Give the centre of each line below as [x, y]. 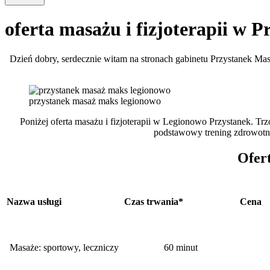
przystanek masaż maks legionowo [95, 101]
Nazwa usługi [34, 201]
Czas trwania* [154, 201]
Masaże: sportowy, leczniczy [64, 247]
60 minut [181, 247]
